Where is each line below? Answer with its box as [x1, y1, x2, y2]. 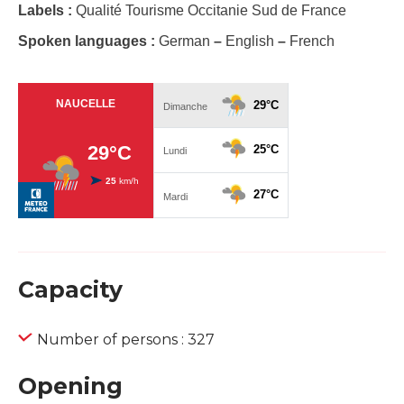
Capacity [18, 276, 123, 304]
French [286, 33, 335, 50]
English [222, 33, 278, 50]
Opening [18, 372, 123, 400]
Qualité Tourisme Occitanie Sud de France [76, 3, 346, 19]
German [159, 33, 214, 50]
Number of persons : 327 [37, 331, 215, 349]
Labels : [18, 3, 76, 19]
